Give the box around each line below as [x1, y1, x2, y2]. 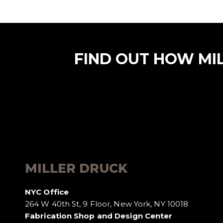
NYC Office [25, 187, 69, 197]
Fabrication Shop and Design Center [25, 211, 173, 221]
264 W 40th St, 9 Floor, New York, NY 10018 [25, 199, 189, 209]
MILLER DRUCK [25, 161, 127, 176]
